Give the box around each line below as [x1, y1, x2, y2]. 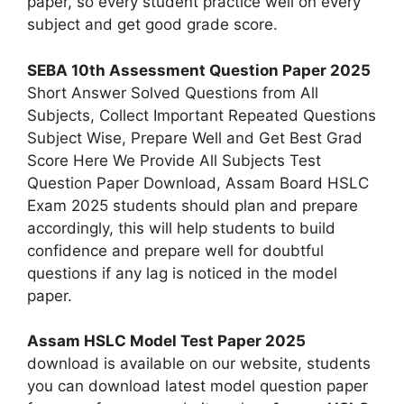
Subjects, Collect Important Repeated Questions [27, 106, 376, 124]
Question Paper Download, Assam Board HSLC [27, 173, 369, 192]
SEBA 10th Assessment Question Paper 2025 [27, 60, 371, 79]
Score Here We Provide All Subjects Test [27, 151, 321, 170]
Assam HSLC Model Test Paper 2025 [27, 332, 306, 350]
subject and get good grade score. [27, 15, 278, 33]
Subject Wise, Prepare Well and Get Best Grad [27, 128, 363, 147]
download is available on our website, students [27, 354, 371, 372]
